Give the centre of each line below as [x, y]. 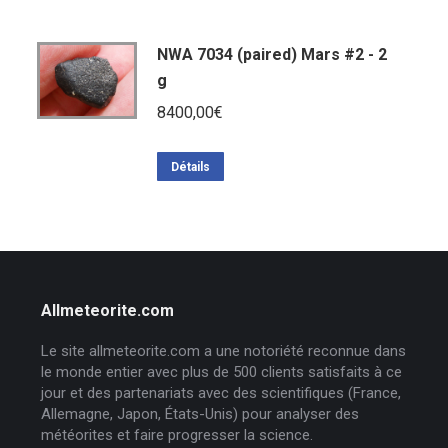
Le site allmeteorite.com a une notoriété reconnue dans [223, 351]
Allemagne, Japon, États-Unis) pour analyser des [199, 414]
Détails [190, 167]
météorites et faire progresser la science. [176, 435]
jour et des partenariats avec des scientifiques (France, [220, 393]
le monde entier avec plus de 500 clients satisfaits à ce [221, 372]
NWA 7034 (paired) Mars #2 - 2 [271, 54]
